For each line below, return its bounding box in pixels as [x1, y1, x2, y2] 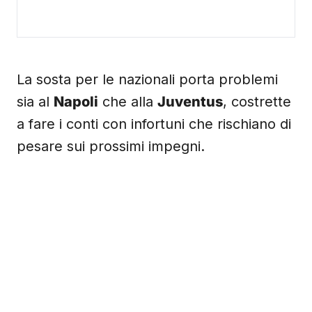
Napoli [54, 93, 98, 110]
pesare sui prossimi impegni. [17, 138, 205, 155]
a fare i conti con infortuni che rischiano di [17, 116, 291, 132]
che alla [98, 93, 157, 110]
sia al [17, 93, 54, 110]
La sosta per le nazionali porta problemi [17, 71, 278, 88]
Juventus [157, 93, 223, 110]
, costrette [223, 93, 291, 110]
